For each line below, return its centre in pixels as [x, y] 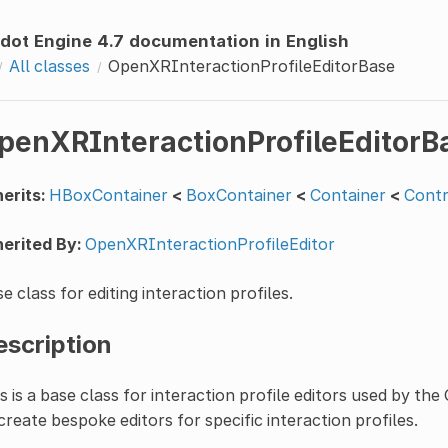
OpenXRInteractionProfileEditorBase [251, 65]
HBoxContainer [108, 194]
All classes [49, 65]
